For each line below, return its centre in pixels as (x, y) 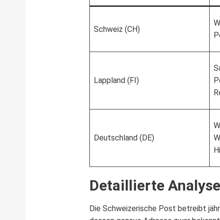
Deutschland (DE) (124, 137)
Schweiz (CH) (117, 29)
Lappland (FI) (116, 80)
